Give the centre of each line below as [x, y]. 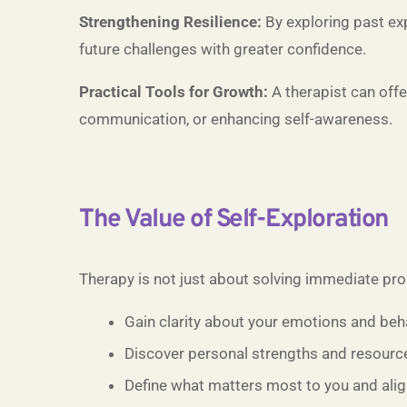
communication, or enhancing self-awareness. [236, 119]
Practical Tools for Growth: [174, 92]
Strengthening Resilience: [170, 22]
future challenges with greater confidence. [223, 49]
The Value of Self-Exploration [234, 220]
